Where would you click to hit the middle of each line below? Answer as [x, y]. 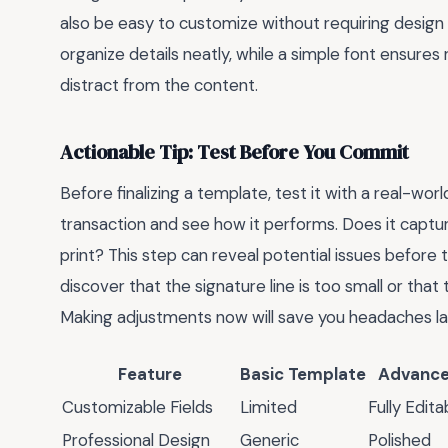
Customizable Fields [137, 406]
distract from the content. [159, 85]
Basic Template [303, 373]
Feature [150, 373]
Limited [268, 406]
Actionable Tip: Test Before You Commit [234, 152]
